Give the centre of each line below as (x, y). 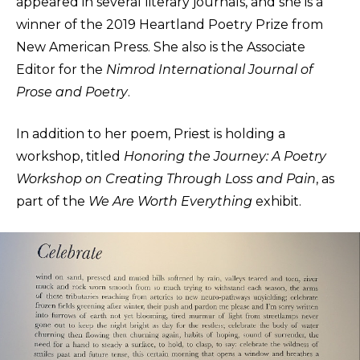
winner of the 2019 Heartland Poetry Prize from (170, 25)
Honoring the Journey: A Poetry (225, 157)
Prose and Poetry (72, 92)
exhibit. (277, 202)
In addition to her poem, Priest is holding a (151, 134)
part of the (52, 202)
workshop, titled (70, 157)
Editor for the (61, 70)
